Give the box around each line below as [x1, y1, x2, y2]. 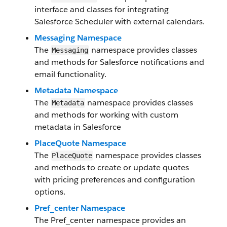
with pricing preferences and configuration [34, 174, 195, 185]
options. [34, 186, 65, 197]
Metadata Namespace [34, 85, 118, 96]
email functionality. [34, 69, 106, 80]
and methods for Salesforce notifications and [34, 57, 204, 67]
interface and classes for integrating [34, 4, 169, 15]
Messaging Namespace [34, 32, 122, 43]
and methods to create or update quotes [34, 162, 189, 173]
